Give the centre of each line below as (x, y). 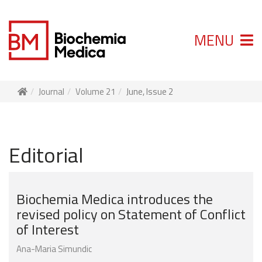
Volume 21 (95, 92)
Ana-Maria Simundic (54, 249)
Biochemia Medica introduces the (115, 199)
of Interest (48, 230)
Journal (51, 92)
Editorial (46, 155)
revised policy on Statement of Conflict (131, 214)
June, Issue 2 (150, 92)
